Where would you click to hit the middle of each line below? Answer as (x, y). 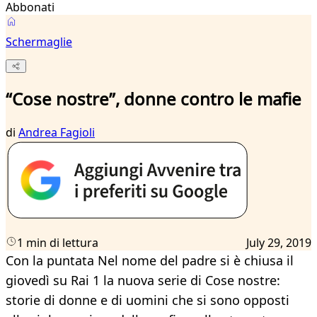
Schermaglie (39, 42)
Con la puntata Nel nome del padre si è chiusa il (150, 261)
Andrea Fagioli (57, 133)
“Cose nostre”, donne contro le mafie (154, 99)
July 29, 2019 (279, 243)
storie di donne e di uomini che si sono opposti (148, 300)
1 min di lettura (58, 243)
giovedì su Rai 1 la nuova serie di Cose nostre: (143, 281)
